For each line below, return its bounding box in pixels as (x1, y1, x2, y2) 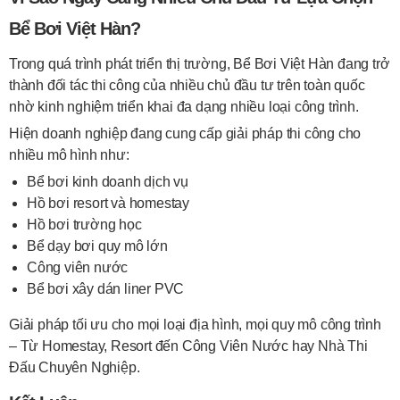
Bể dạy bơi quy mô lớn (27, 238, 168, 254)
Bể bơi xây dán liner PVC (27, 281, 185, 296)
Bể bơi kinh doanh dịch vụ (27, 174, 188, 189)
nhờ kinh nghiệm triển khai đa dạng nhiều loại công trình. (9, 99, 359, 114)
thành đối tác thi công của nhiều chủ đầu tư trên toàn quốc (9, 78, 365, 93)
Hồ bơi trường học (27, 217, 142, 232)
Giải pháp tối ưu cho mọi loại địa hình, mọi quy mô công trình (9, 317, 381, 332)
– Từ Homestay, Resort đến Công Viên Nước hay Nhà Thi (9, 338, 368, 354)
